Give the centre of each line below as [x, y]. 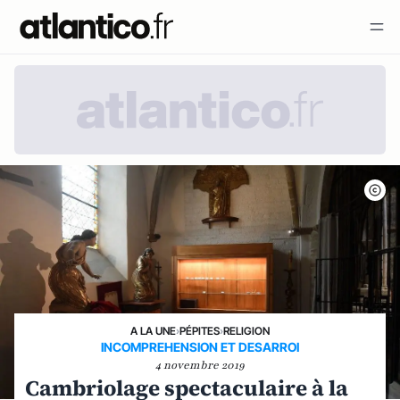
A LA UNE [153, 331]
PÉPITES [200, 331]
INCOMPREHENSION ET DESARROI [200, 347]
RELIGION [246, 331]
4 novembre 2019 [200, 365]
